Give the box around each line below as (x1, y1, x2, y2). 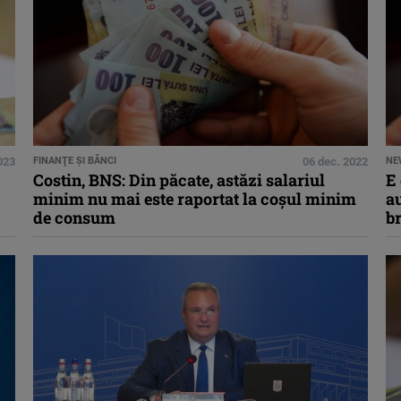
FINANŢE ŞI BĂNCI (33, 155, 117, 167)
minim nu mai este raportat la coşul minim (33, 188, 357, 210)
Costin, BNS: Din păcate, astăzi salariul (33, 169, 326, 192)
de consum (33, 207, 116, 229)
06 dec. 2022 (302, 155, 368, 169)
